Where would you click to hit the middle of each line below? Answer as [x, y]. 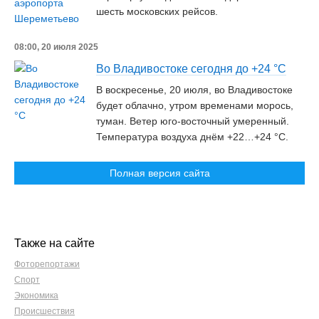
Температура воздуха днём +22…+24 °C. [192, 137]
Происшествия [45, 311]
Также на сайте [54, 243]
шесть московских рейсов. [157, 11]
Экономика [36, 296]
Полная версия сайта [159, 173]
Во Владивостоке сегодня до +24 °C [191, 69]
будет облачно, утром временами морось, [195, 105]
